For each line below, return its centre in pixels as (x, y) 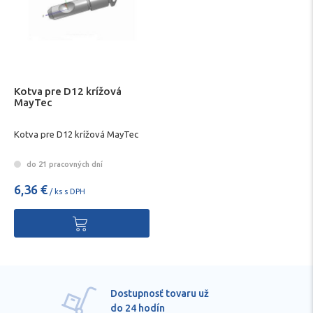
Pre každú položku (167, 293)
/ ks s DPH (66, 192)
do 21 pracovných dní (64, 165)
